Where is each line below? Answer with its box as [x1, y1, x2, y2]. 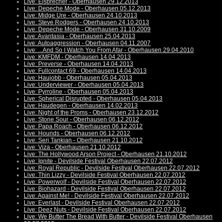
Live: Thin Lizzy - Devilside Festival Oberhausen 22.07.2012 [24, 171, 185, 179]
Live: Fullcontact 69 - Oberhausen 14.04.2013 [24, 67, 147, 75]
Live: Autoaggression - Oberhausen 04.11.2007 [24, 40, 151, 47]
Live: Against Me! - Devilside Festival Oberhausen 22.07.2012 [24, 192, 189, 200]
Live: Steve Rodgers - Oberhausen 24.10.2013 [24, 19, 149, 26]
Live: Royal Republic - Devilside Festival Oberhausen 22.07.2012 [24, 165, 200, 172]
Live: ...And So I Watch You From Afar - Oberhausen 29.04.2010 [24, 47, 194, 54]
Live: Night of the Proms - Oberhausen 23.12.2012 [24, 109, 159, 116]
